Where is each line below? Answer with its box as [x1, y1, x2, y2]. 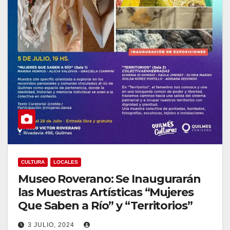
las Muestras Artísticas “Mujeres [18, 185, 194, 199]
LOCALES [53, 159, 78, 165]
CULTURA [21, 159, 45, 165]
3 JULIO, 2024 [28, 221, 76, 228]
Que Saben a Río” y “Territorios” [18, 198, 193, 213]
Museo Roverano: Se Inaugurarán [18, 171, 201, 186]
